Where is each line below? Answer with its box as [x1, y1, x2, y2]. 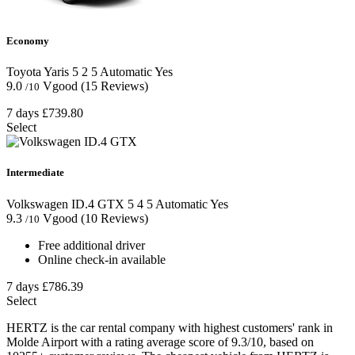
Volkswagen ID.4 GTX [6, 197, 124, 211]
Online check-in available [38, 252, 166, 266]
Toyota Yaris [6, 65, 69, 79]
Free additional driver [38, 238, 145, 252]
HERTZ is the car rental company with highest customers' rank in [6, 320, 333, 334]
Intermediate [6, 166, 64, 179]
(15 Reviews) [81, 79, 148, 94]
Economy [6, 35, 49, 48]
